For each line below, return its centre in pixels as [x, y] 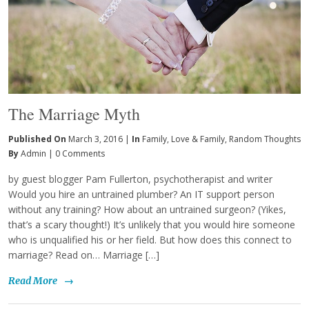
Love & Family [198, 139]
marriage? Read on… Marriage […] [84, 255]
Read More [33, 281]
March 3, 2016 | [99, 139]
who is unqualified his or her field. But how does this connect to [150, 239]
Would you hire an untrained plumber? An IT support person [141, 194]
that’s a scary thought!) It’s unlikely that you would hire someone [152, 224]
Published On [38, 139]
